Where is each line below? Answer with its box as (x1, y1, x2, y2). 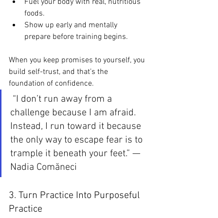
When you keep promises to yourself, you (9, 55, 147, 65)
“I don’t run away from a (10, 93, 114, 105)
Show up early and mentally (24, 20, 119, 30)
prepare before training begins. (24, 32, 128, 42)
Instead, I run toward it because (10, 120, 144, 132)
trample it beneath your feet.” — (10, 147, 143, 160)
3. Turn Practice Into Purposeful (9, 189, 142, 201)
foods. (24, 8, 45, 18)
